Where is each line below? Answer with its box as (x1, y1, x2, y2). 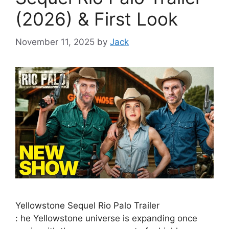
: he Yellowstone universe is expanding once (15, 213, 197, 223)
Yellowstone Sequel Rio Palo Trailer (15, 200, 159, 211)
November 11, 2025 (15, 36, 95, 47)
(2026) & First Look (15, 8, 178, 30)
